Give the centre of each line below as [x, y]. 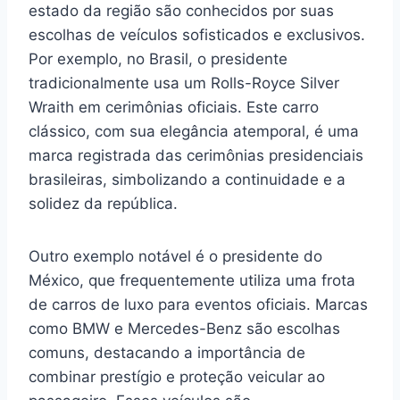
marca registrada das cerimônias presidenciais [196, 155]
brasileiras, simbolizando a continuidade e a [187, 179]
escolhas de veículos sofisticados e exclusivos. [197, 35]
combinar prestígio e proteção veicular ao [177, 377]
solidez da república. [103, 204]
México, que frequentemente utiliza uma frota [192, 280]
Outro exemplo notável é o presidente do [175, 256]
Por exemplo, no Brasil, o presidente [158, 59]
